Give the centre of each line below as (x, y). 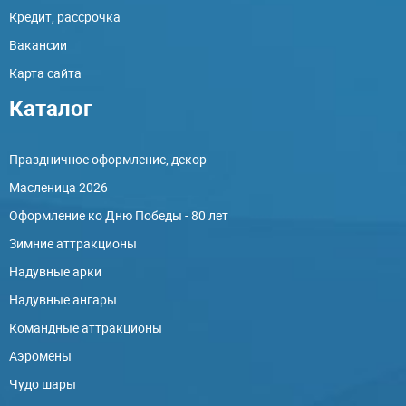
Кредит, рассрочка (65, 17)
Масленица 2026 (58, 187)
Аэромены (40, 356)
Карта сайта (45, 73)
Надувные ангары (63, 300)
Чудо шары (43, 384)
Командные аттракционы (86, 328)
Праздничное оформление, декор (108, 159)
